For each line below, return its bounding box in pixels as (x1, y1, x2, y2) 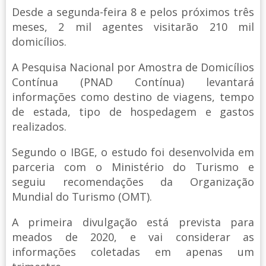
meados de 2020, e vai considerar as (12, 229, 254, 244)
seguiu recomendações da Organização (12, 174, 254, 189)
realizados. (12, 119, 66, 134)
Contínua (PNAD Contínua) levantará (12, 74, 254, 89)
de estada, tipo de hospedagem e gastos (12, 104, 254, 119)
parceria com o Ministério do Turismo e (12, 159, 254, 174)
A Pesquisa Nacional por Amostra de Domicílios (12, 59, 254, 74)
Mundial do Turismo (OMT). (12, 189, 152, 204)
